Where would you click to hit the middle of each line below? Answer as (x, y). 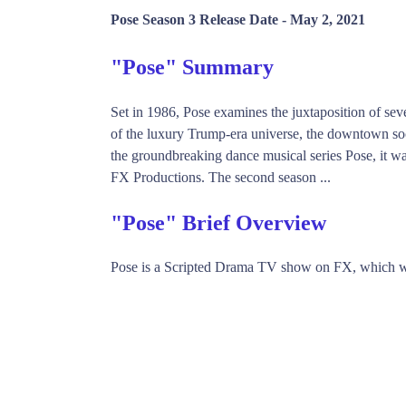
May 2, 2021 (328, 20)
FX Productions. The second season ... (221, 177)
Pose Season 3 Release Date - (200, 20)
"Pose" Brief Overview (218, 222)
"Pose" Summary (192, 67)
